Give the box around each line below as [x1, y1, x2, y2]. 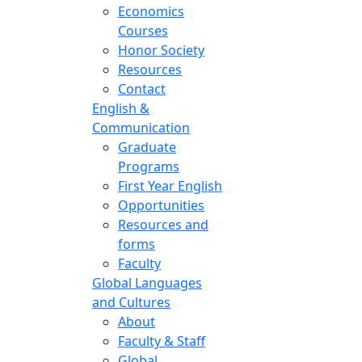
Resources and [118, 215, 208, 234]
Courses [118, 21, 168, 40]
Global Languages [92, 273, 202, 292]
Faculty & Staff [118, 331, 205, 350]
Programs [118, 157, 179, 175]
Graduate [118, 137, 176, 156]
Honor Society [118, 40, 204, 59]
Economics [118, 2, 184, 20]
